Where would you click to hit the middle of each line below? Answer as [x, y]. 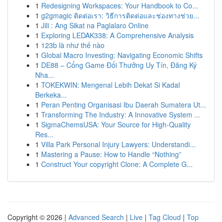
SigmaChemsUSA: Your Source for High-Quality [116, 124]
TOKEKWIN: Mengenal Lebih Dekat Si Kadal [111, 85]
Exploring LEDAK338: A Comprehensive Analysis [117, 35]
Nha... [45, 75]
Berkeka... [51, 95]
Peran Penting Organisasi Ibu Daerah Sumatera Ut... [124, 105]
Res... [44, 134]
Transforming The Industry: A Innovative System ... [121, 114]
